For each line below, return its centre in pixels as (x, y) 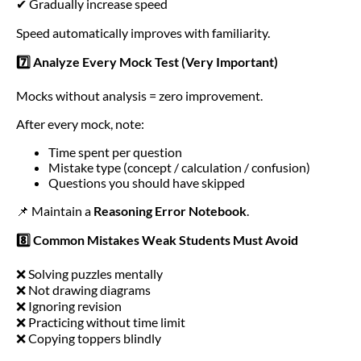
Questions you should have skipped (147, 182)
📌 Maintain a (55, 210)
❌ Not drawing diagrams (83, 289)
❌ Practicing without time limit (101, 322)
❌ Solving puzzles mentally (89, 273)
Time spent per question (115, 151)
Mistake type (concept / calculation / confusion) (179, 167)
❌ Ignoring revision (69, 305)
